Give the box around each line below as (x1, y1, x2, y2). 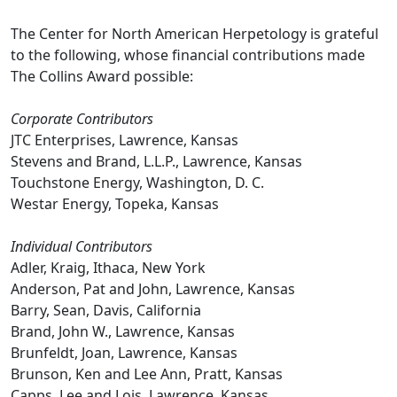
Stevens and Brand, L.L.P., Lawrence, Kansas (11, 152, 302, 171)
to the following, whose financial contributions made (11, 45, 365, 65)
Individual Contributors (11, 237, 152, 256)
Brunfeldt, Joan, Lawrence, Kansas (11, 343, 237, 362)
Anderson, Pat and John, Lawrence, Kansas (11, 279, 295, 299)
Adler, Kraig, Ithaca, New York (11, 258, 206, 277)
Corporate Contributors (11, 109, 153, 128)
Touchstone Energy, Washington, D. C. (11, 173, 264, 192)
